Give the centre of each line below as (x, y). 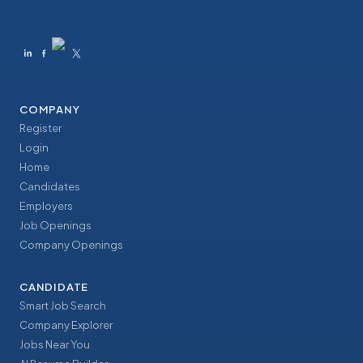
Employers (46, 206)
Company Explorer (66, 325)
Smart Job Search (63, 306)
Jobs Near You (55, 345)
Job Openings (56, 226)
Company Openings (71, 245)
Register (41, 128)
